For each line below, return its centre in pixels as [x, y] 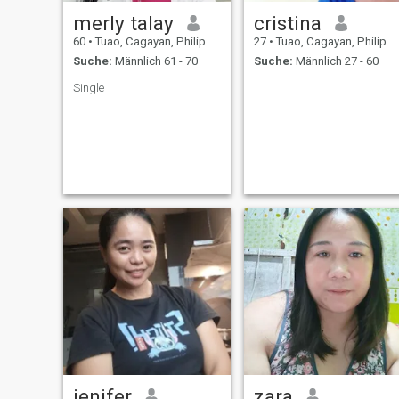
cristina [287, 23]
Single [88, 88]
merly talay [123, 23]
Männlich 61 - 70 [155, 61]
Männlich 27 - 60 [335, 61]
